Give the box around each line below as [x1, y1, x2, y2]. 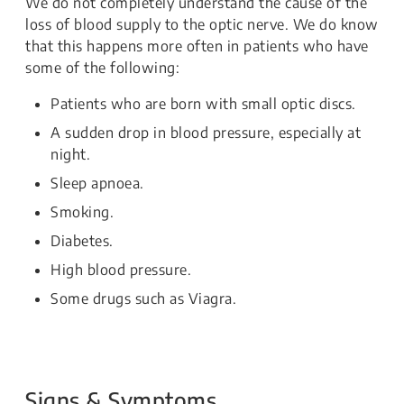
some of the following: [25, 59, 179, 78]
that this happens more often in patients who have [25, 37, 369, 56]
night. [50, 145, 90, 164]
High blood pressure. [50, 261, 191, 280]
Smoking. [50, 203, 114, 222]
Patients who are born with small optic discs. [50, 95, 356, 114]
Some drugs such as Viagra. [50, 289, 236, 308]
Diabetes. [50, 232, 114, 251]
